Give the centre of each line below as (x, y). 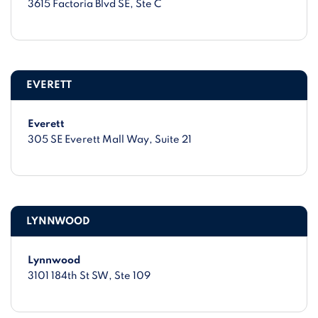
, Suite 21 (171, 140)
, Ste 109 (130, 276)
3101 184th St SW (68, 276)
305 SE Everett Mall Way (89, 140)
